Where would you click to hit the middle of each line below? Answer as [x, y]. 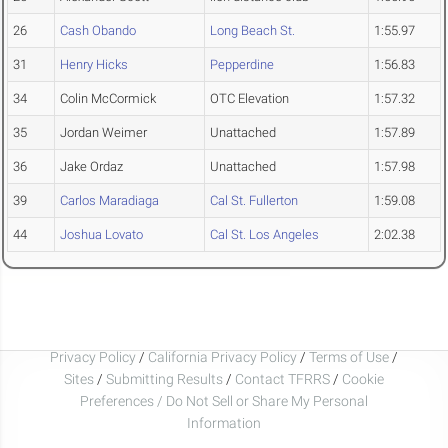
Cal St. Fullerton [254, 201]
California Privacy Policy [222, 356]
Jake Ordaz [91, 167]
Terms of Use [349, 356]
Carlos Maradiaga [109, 201]
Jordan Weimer [103, 133]
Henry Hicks [94, 65]
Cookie [363, 378]
